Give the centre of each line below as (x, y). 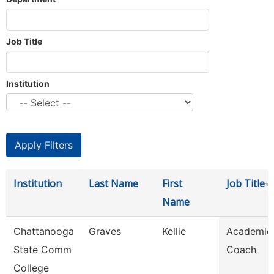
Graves (105, 231)
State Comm (43, 250)
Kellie (174, 231)
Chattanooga (44, 231)
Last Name (113, 183)
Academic (249, 231)
